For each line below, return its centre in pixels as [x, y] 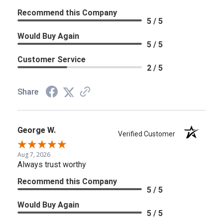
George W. [37, 130]
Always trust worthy [52, 164]
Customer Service [52, 59]
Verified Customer [149, 134]
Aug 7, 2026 [34, 154]
